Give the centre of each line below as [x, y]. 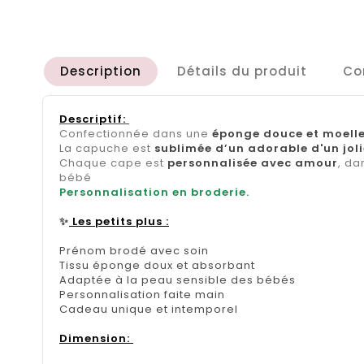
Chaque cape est [113, 163]
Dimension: [96, 339]
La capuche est [107, 149]
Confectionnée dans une [136, 134]
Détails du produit [242, 71]
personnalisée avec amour [253, 163]
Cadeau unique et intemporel [149, 310]
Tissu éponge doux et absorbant [157, 266]
